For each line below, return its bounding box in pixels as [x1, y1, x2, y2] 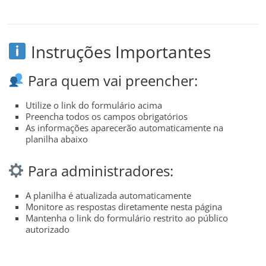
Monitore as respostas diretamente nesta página [26, 200, 223, 213]
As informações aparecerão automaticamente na [26, 121, 224, 134]
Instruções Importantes [27, 40, 211, 63]
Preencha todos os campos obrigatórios [26, 110, 188, 122]
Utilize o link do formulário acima [26, 99, 163, 111]
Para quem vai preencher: [24, 70, 198, 90]
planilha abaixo [26, 132, 88, 145]
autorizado [26, 223, 70, 235]
